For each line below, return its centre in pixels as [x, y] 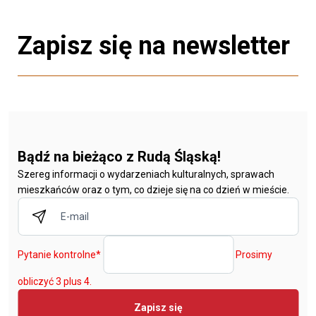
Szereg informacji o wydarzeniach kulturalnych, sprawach [146, 174]
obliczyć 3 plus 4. [55, 281]
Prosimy [254, 254]
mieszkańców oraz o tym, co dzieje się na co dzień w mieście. [153, 189]
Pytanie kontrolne [57, 254]
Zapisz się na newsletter [154, 45]
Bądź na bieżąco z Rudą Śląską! [119, 156]
